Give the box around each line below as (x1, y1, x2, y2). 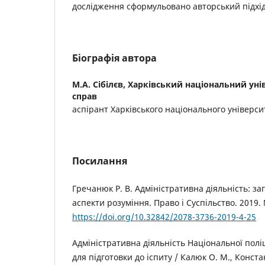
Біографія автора (72, 51, 157, 65)
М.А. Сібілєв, (72, 79, 128, 91)
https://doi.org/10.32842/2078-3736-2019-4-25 (72, 211, 256, 223)
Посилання (72, 154, 127, 168)
